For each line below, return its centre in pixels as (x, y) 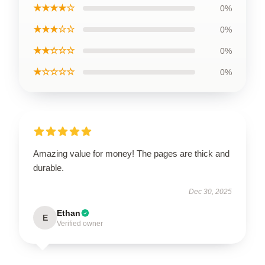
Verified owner (80, 223)
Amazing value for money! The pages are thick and (131, 153)
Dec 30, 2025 (210, 191)
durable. (49, 167)
